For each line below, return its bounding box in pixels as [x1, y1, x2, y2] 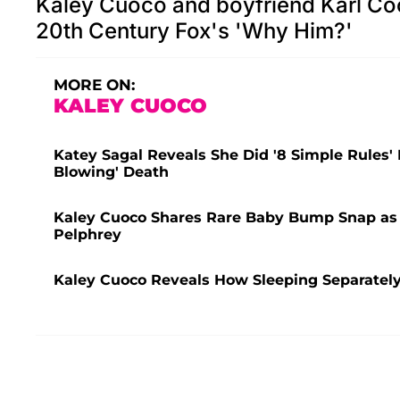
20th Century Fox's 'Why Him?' [36, 17, 353, 44]
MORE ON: [54, 75, 135, 94]
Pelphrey [54, 225, 121, 243]
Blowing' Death [54, 162, 169, 180]
